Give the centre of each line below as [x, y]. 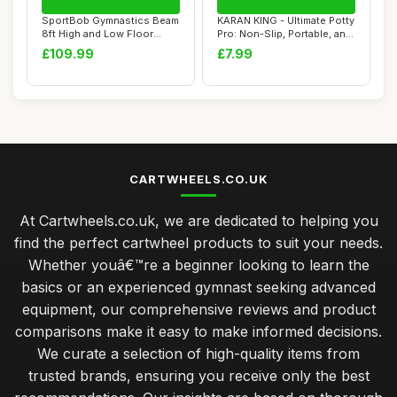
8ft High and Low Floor [97, 34]
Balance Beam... [80, 47]
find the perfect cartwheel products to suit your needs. [198, 243]
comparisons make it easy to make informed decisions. [198, 331]
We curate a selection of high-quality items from [198, 354]
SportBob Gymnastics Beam [110, 20]
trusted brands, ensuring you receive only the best [198, 376]
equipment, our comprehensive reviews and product [198, 309]
